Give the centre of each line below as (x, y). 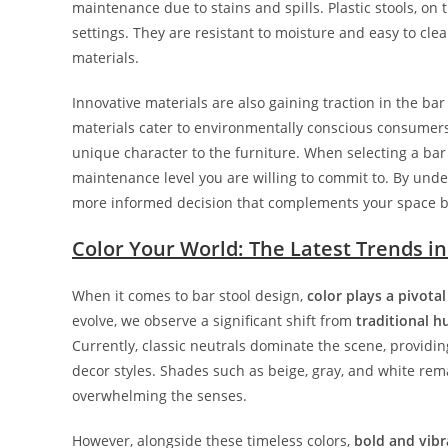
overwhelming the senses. (159, 395)
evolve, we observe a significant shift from (214, 320)
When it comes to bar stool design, (189, 295)
